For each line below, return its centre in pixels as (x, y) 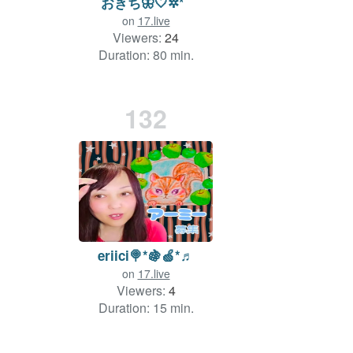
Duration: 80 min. (146, 54)
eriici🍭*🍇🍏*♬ (146, 255)
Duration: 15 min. (146, 307)
